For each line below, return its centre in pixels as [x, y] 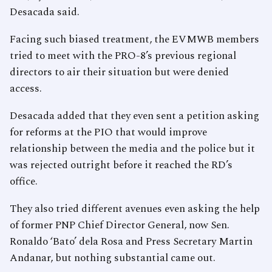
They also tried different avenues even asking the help [135, 209]
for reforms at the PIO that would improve [108, 133]
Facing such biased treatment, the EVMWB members [134, 40]
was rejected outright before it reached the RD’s [121, 165]
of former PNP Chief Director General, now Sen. [120, 226]
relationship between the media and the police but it [132, 149]
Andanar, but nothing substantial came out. [113, 258]
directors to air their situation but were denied [119, 73]
